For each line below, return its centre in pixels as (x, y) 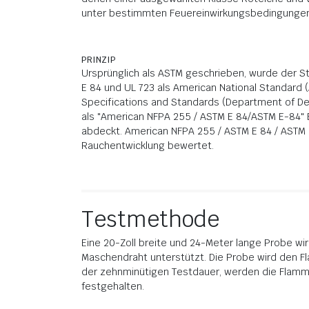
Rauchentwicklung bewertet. (148, 146)
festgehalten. (113, 286)
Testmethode (150, 219)
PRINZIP (99, 60)
